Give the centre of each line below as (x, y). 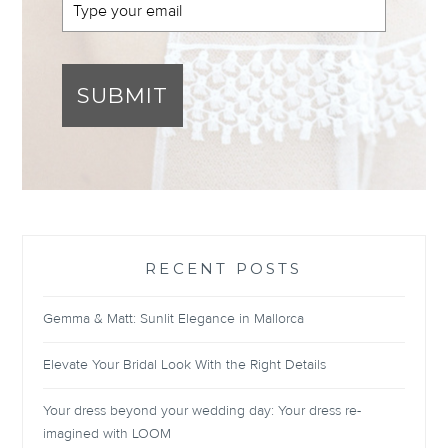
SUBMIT (123, 96)
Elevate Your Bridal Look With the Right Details (185, 365)
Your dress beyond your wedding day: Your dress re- (202, 411)
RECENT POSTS (224, 268)
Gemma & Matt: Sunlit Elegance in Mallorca (174, 318)
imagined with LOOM (107, 434)
